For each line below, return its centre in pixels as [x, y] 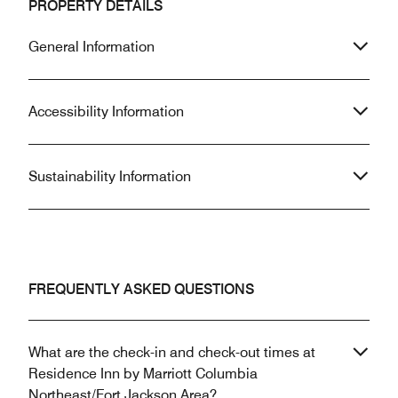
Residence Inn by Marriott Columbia [143, 374]
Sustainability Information [110, 177]
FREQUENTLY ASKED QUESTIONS [141, 290]
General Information [92, 47]
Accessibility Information [106, 112]
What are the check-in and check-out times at [172, 353]
